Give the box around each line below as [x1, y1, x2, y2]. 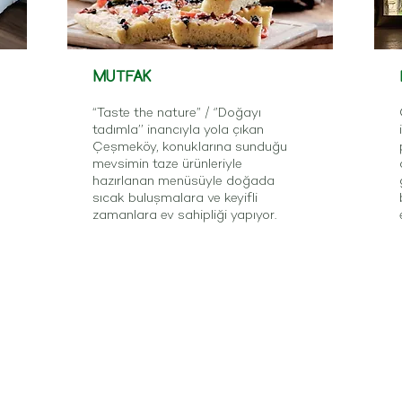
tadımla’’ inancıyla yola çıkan [92, 122, 264, 137]
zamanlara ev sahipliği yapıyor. [92, 207, 276, 223]
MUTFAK [93, 66, 152, 85]
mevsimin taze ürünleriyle [92, 156, 242, 171]
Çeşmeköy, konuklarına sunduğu [92, 139, 287, 154]
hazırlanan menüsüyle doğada [92, 173, 275, 188]
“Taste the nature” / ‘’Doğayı [92, 105, 261, 120]
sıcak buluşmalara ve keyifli [92, 190, 258, 205]
